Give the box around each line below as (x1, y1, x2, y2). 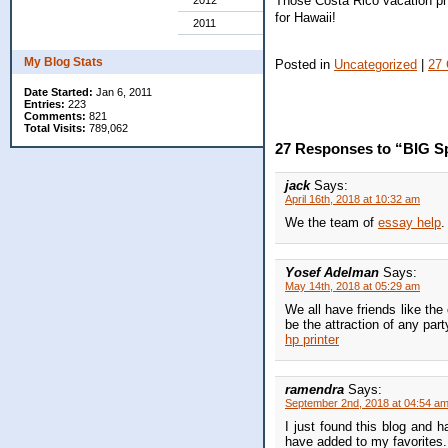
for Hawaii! (275, 9, 336, 25)
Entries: (24, 98, 65, 110)
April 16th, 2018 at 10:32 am (285, 193, 420, 206)
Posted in (275, 56, 334, 72)
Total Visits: (24, 122, 86, 134)
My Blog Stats (24, 55, 103, 69)
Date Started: (24, 86, 93, 98)
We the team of (285, 215, 378, 231)
